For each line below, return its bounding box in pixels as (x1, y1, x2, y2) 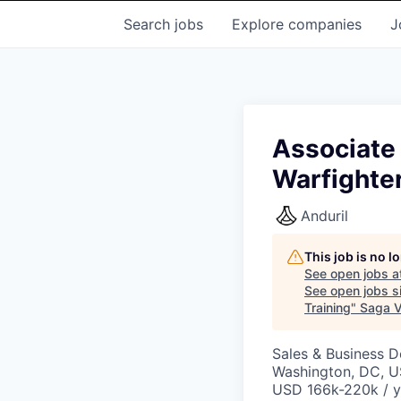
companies (288, 15, 362, 33)
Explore (232, 15, 288, 33)
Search (124, 15, 175, 33)
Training (304, 300, 351, 315)
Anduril (301, 207, 348, 225)
